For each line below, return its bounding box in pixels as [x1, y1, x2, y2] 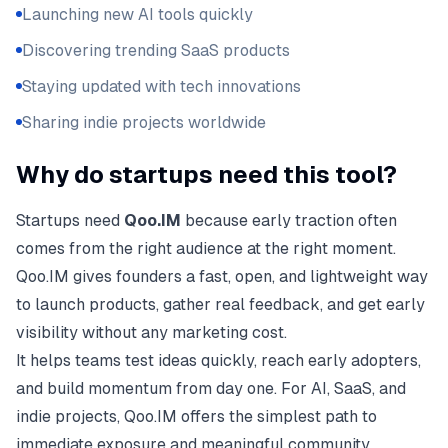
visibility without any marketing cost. [16, 323, 287, 342]
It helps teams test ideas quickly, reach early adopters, [16, 351, 421, 370]
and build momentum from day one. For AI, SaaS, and [16, 379, 406, 398]
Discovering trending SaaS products [22, 41, 290, 60]
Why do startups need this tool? [16, 161, 397, 188]
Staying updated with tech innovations [22, 77, 301, 96]
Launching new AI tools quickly [22, 5, 253, 24]
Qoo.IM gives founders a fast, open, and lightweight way [16, 267, 428, 286]
